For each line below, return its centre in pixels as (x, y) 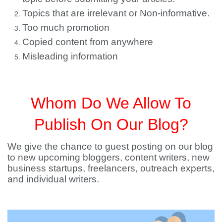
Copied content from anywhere (88, 42)
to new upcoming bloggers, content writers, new (109, 158)
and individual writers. (53, 179)
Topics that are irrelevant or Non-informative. (116, 13)
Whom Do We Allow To (111, 103)
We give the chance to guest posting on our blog (110, 147)
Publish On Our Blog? (111, 125)
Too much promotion (66, 27)
